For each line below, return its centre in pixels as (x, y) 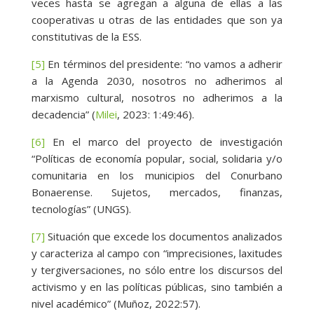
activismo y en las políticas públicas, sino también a (157, 287)
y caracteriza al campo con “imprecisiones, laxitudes (157, 253)
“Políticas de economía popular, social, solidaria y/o (157, 159)
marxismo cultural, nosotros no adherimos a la (157, 98)
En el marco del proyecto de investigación (164, 142)
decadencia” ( (63, 115)
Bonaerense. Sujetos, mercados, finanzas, (157, 192)
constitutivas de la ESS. (86, 37)
